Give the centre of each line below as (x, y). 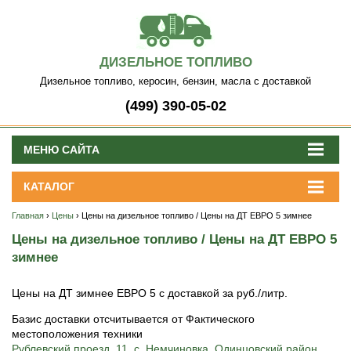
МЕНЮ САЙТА (62, 149)
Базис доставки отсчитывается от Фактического (133, 319)
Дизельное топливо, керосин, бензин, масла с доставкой (175, 81)
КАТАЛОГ (49, 186)
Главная (28, 215)
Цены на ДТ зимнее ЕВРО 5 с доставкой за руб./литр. (150, 293)
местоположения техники (77, 334)
